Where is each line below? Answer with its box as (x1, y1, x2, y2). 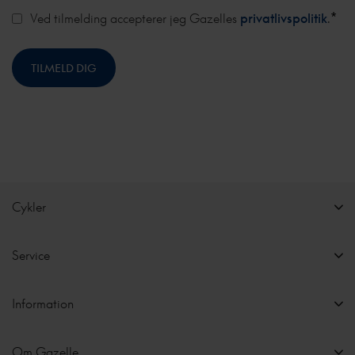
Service (12, 246, 50, 263)
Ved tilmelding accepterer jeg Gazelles (30, 10, 240, 26)
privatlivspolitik (240, 10, 327, 26)
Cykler (12, 198, 46, 215)
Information (12, 295, 74, 311)
